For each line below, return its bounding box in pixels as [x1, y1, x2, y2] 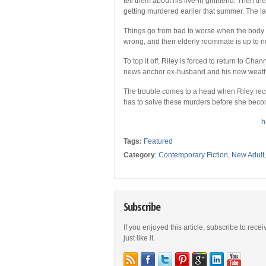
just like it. [123, 234, 155, 243]
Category [123, 151, 155, 160]
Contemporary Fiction [159, 151, 228, 160]
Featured [144, 137, 173, 146]
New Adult [232, 151, 264, 160]
